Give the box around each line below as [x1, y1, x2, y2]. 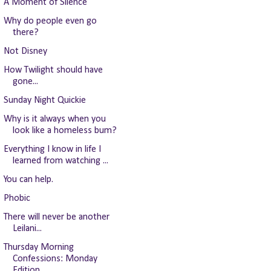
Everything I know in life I [3, 145, 101, 154]
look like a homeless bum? [12, 126, 117, 135]
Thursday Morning [3, 243, 74, 252]
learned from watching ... [12, 156, 108, 166]
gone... [12, 77, 38, 87]
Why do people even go [3, 16, 97, 26]
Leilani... [12, 224, 42, 233]
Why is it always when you [3, 114, 106, 124]
